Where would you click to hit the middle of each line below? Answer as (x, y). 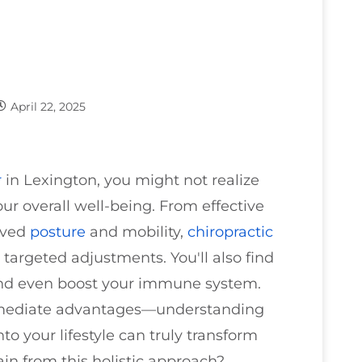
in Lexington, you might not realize (130, 180)
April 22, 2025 (48, 106)
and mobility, (137, 232)
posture (58, 232)
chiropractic (230, 232)
